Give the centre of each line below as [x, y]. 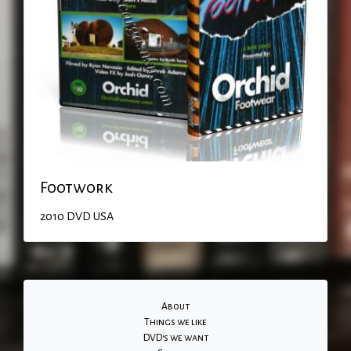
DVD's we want [175, 337]
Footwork [76, 187]
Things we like [175, 322]
